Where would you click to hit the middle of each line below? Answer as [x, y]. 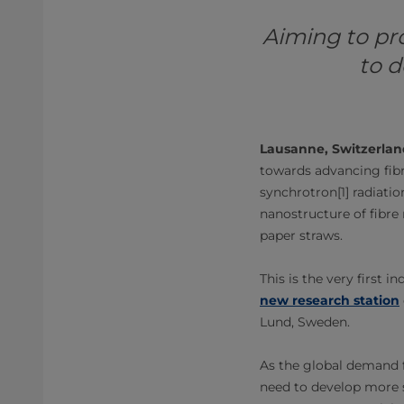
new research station [330, 300]
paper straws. [301, 235]
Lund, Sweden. [305, 322]
